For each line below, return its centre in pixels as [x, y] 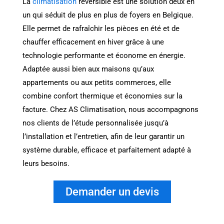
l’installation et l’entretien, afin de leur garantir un [103, 137]
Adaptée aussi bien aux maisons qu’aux [88, 69]
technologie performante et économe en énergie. [104, 56]
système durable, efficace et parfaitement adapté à [107, 150]
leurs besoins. [46, 164]
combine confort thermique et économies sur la [102, 96]
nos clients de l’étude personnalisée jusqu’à [95, 123]
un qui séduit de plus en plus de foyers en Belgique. [108, 15]
